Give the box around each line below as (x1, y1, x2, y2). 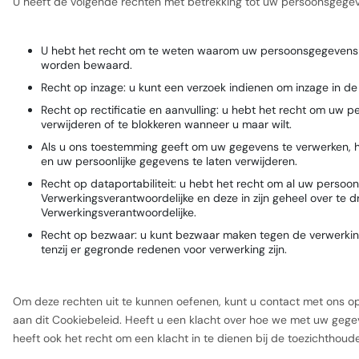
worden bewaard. (41, 58, 132, 72)
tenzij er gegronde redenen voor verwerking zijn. (41, 242, 287, 256)
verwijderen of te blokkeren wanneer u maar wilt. (41, 117, 292, 131)
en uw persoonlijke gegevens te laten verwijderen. (41, 154, 297, 168)
